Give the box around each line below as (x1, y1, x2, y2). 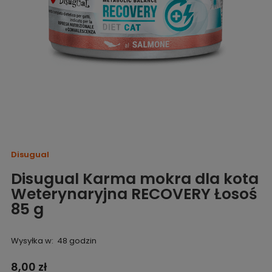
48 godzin (57, 234, 97, 246)
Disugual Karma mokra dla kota (10, 168, 259, 189)
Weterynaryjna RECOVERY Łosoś (10, 183, 257, 205)
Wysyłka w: (10, 234, 53, 246)
